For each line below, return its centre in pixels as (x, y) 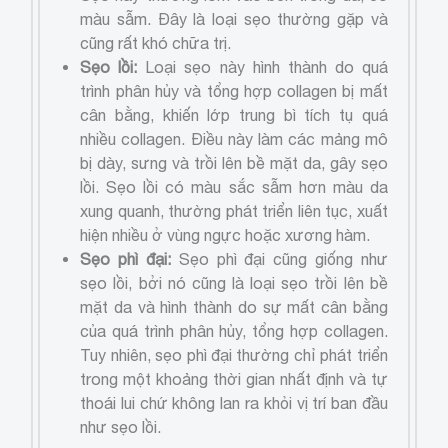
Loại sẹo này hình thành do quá (262, 66)
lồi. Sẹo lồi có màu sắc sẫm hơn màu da (234, 186)
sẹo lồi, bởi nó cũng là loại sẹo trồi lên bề (234, 282)
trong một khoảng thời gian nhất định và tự (234, 378)
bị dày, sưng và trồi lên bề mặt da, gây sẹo (234, 162)
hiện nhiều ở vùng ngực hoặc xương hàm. (225, 234)
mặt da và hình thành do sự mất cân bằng (234, 306)
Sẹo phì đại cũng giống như (279, 258)
